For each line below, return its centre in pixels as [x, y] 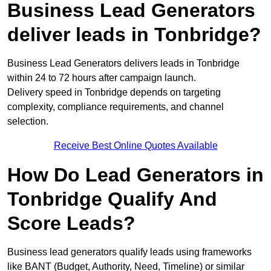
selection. [28, 122]
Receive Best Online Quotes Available [135, 146]
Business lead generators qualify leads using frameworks [129, 252]
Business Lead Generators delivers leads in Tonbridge [123, 64]
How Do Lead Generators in [135, 175]
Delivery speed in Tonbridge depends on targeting [114, 93]
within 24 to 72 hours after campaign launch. [102, 78]
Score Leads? [71, 224]
